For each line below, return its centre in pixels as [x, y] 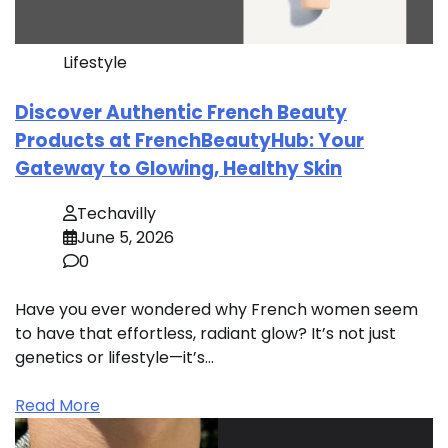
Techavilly [116, 213]
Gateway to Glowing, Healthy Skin [178, 169]
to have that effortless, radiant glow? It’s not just [205, 333]
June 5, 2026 [125, 237]
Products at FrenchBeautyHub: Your [189, 141]
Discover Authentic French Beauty [181, 113]
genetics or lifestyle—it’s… [114, 357]
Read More [57, 405]
